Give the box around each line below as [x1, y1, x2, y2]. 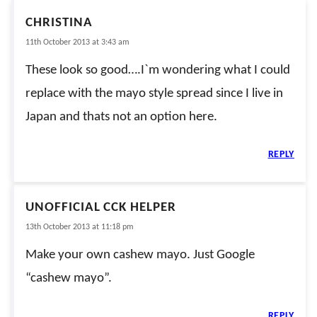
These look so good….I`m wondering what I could [25, 63, 290, 77]
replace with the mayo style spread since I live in [25, 86, 283, 100]
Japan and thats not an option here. [25, 110, 217, 124]
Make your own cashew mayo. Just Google [25, 248, 255, 262]
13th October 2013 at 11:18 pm [25, 222, 134, 231]
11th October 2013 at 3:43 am [25, 38, 129, 47]
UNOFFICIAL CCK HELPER [25, 200, 176, 214]
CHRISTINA [25, 16, 93, 30]
